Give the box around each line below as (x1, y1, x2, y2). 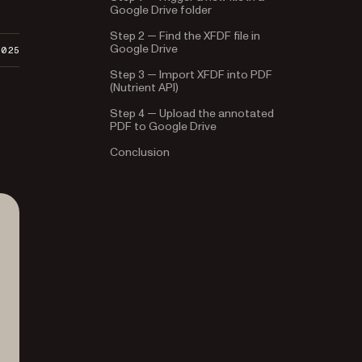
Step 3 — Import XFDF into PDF (110, 67, 272, 82)
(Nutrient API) (110, 80, 179, 95)
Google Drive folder (110, 2, 212, 18)
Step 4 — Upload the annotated (110, 106, 274, 121)
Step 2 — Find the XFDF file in (110, 28, 260, 44)
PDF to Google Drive (110, 119, 217, 134)
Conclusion (110, 145, 170, 160)
